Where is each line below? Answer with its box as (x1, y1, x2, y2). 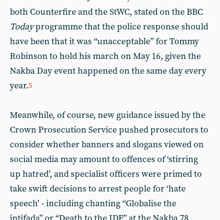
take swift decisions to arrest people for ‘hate (10, 183, 186, 194)
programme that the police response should (33, 21, 208, 32)
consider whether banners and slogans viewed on (10, 138, 204, 150)
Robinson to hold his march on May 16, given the (10, 50, 201, 62)
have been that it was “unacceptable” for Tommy (10, 35, 199, 47)
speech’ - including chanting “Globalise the (10, 197, 176, 209)
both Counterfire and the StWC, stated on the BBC (10, 6, 203, 18)
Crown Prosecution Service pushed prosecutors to (10, 124, 208, 136)
